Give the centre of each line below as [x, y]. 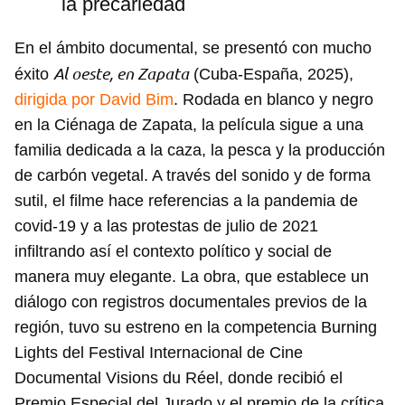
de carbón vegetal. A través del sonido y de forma [193, 176]
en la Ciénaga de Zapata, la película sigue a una [189, 125]
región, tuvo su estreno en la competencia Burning [196, 328]
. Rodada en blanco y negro [273, 100]
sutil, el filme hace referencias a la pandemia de [186, 201]
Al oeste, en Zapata [121, 74]
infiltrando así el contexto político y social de [173, 252]
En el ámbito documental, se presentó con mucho [193, 48]
